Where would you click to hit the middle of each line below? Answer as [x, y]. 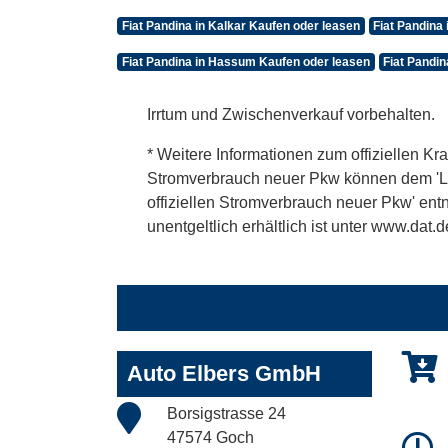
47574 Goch [210, 437]
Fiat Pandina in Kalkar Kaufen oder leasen [240, 25]
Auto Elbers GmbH [224, 373]
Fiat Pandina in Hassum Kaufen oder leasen [245, 61]
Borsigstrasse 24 [226, 413]
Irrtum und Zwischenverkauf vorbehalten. [291, 114]
